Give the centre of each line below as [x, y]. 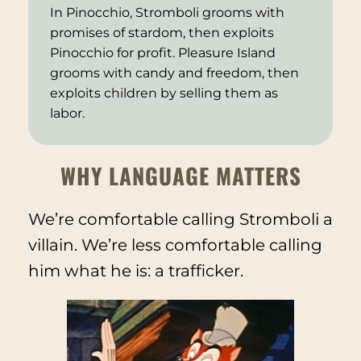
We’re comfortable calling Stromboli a [180, 220]
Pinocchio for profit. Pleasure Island [162, 53]
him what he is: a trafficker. [135, 271]
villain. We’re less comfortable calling [175, 245]
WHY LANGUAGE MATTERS [180, 175]
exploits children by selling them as [164, 93]
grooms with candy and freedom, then [174, 73]
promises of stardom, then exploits [162, 33]
